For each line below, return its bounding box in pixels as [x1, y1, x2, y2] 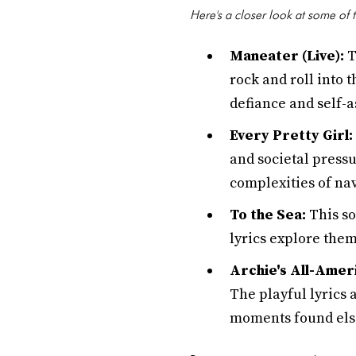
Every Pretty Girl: [230, 126, 353, 145]
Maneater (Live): [230, 47, 344, 65]
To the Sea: [230, 206, 306, 224]
